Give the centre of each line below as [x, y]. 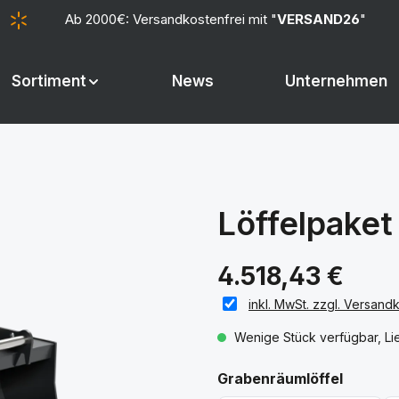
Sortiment [49, 81]
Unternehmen [337, 81]
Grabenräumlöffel [280, 379]
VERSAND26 [318, 19]
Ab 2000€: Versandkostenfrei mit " [171, 19]
